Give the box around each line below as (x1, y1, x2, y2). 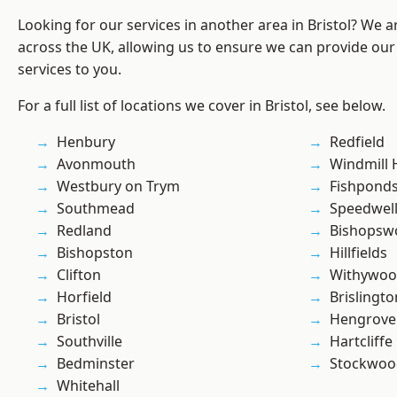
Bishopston (57, 243, 133, 263)
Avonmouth (57, 154, 136, 175)
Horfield (57, 287, 112, 307)
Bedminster (57, 354, 135, 374)
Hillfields (330, 243, 387, 263)
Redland (57, 221, 112, 241)
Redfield (330, 132, 385, 152)
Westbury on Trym (57, 176, 180, 197)
